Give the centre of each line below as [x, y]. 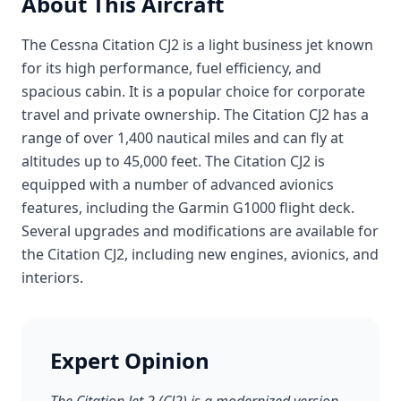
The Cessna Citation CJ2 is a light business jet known [197, 45]
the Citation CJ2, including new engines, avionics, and [200, 254]
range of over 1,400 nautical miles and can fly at [183, 138]
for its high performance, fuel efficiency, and [171, 68]
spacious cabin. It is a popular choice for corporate [193, 91]
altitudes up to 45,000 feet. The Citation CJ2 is [173, 161]
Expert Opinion [130, 360]
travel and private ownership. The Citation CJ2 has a [195, 115]
